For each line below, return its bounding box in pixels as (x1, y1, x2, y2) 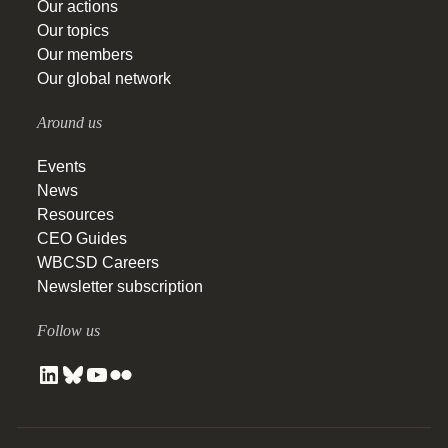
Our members (37, 45, 133, 63)
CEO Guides (37, 229, 127, 247)
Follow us (37, 321, 100, 339)
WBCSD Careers (37, 253, 159, 271)
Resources (37, 205, 114, 223)
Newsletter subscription (37, 277, 203, 295)
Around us (37, 113, 102, 131)
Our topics (37, 21, 109, 39)
